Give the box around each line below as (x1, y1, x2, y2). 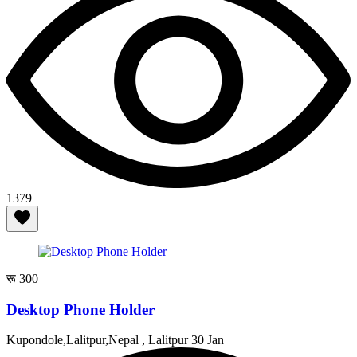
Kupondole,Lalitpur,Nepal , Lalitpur (6, 333, 191, 347)
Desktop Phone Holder (6, 300, 155, 318)
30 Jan (191, 333, 224, 347)
